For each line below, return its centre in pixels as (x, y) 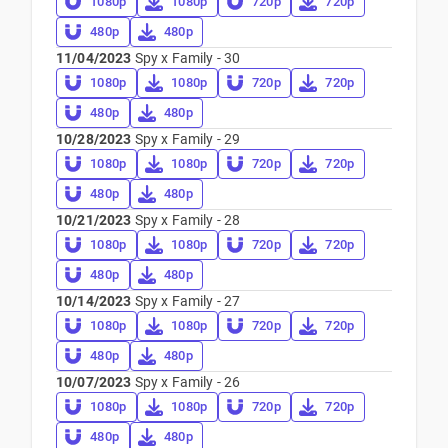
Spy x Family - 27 (186, 301)
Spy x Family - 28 (186, 220)
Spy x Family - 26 (186, 382)
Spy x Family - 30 (186, 58)
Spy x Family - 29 (186, 139)
